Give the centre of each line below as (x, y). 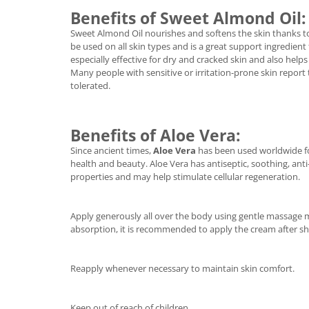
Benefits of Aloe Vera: (156, 135)
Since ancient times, (112, 150)
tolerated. (90, 86)
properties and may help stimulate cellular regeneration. (185, 177)
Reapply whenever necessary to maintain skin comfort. (182, 268)
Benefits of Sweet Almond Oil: (188, 18)
